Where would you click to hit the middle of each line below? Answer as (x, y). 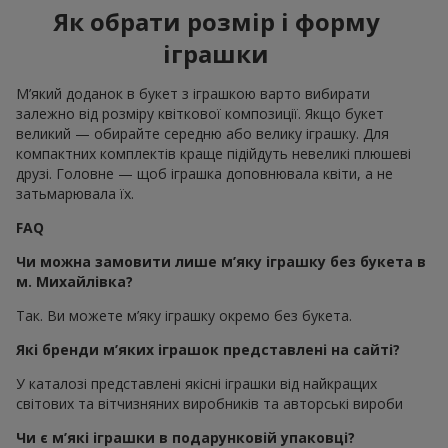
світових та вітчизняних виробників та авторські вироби (209, 404)
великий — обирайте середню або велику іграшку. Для (202, 134)
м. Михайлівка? (74, 282)
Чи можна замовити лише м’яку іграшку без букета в (221, 262)
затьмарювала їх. (75, 194)
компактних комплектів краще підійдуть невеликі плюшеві (213, 154)
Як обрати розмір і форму (216, 22)
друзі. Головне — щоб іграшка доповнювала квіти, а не (204, 174)
